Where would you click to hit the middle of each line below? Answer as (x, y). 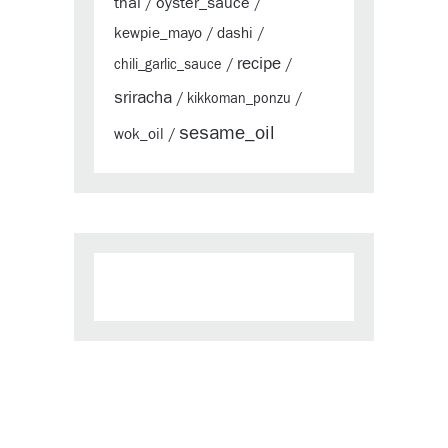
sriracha (143, 98)
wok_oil (139, 135)
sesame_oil (227, 134)
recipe (259, 64)
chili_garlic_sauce (168, 65)
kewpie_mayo (158, 34)
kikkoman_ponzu (239, 99)
